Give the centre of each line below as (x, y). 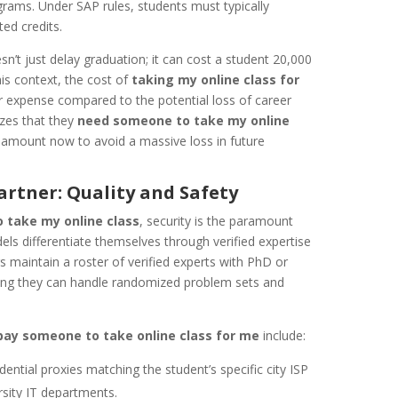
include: (283, 335)
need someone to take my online (184, 120)
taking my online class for (216, 79)
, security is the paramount (217, 220)
